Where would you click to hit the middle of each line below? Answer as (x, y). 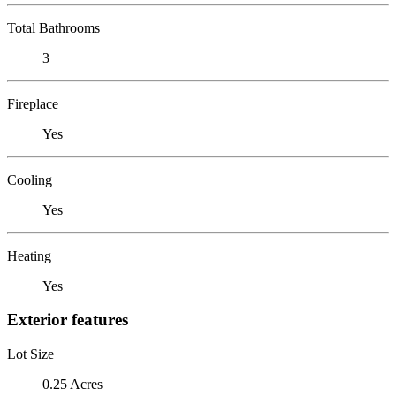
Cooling (30, 179)
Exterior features (68, 320)
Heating (29, 255)
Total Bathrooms (53, 27)
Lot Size (30, 354)
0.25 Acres (72, 384)
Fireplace (33, 103)
